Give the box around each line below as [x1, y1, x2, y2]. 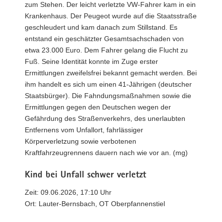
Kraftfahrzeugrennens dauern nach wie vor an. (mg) [25, 148, 188, 157]
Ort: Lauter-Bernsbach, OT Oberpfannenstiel [25, 200, 165, 208]
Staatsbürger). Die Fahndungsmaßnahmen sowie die [25, 91, 191, 100]
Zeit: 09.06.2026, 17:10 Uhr [25, 188, 111, 196]
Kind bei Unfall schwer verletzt [25, 170, 146, 180]
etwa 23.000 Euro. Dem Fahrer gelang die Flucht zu [25, 46, 188, 54]
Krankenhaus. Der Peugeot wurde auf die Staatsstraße [25, 11, 197, 20]
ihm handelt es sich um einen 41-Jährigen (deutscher [25, 80, 192, 88]
